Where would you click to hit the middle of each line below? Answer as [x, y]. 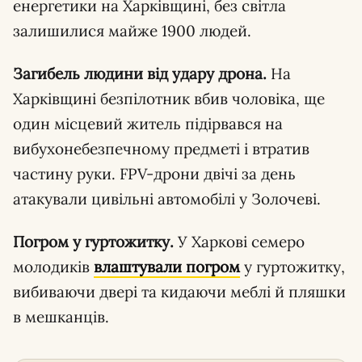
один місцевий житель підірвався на [148, 123]
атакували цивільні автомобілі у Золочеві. [167, 198]
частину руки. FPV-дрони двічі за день [154, 173]
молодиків [53, 266]
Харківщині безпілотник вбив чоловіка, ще [169, 98]
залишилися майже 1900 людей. [132, 30]
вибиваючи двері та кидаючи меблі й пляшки [179, 291]
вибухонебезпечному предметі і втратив [161, 148]
